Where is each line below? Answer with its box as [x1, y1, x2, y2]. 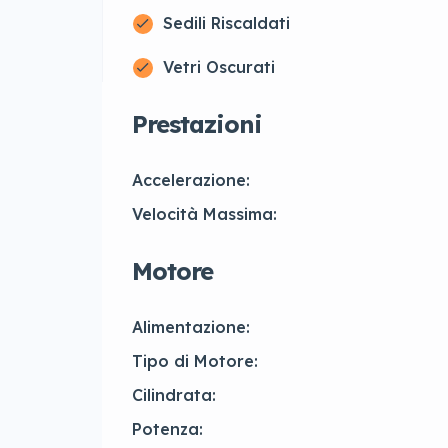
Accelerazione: [132, 170, 250, 191]
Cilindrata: [132, 385, 216, 406]
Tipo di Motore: [132, 351, 258, 372]
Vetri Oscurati [163, 57, 275, 78]
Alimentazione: [132, 317, 250, 338]
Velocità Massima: [132, 204, 277, 225]
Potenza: [132, 419, 203, 440]
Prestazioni [132, 109, 262, 140]
